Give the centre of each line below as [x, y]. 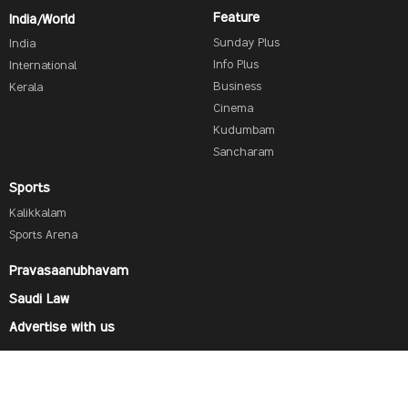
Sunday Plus [246, 43]
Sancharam [244, 153]
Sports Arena [43, 235]
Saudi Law [39, 299]
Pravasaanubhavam [69, 271]
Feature [236, 19]
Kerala [26, 89]
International [43, 67]
